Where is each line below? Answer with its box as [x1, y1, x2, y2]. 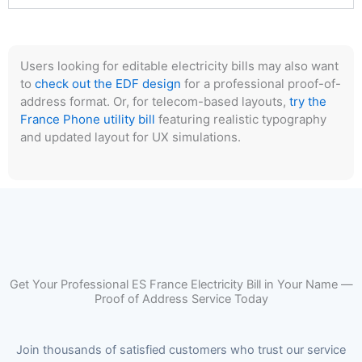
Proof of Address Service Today [94, 291, 268, 306]
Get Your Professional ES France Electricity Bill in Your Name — [9, 276, 353, 292]
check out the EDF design [35, 76, 181, 92]
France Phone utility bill [20, 112, 155, 128]
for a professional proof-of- [181, 76, 341, 92]
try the [289, 94, 326, 110]
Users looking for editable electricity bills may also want [20, 58, 339, 74]
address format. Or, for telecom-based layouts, [20, 94, 289, 110]
